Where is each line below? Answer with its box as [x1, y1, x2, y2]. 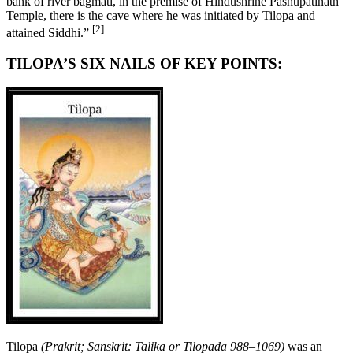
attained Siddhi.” [6, 26, 92, 40]
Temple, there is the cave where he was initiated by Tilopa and [6, 8, 315, 22]
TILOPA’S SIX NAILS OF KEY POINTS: [6, 54, 282, 72]
